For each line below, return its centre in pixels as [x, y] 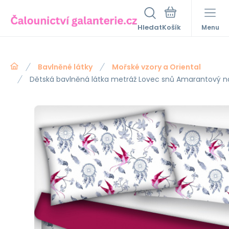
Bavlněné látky [65, 67]
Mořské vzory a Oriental [156, 67]
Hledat [150, 27]
